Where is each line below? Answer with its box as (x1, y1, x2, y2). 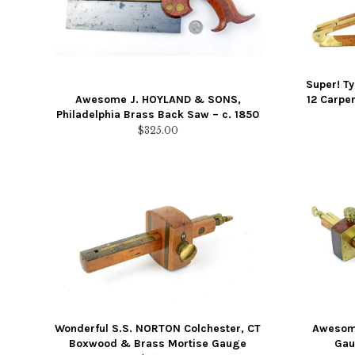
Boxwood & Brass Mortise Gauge (69, 337, 247, 351)
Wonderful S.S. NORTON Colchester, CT (55, 322, 261, 336)
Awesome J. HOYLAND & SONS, (74, 93, 241, 107)
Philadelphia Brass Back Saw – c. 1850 (56, 108, 260, 122)
